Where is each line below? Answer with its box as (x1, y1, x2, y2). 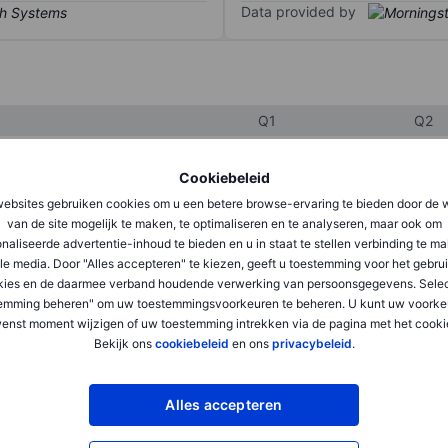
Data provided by (241, 3, 356, 21)
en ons (228, 336, 272, 351)
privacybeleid (271, 336, 352, 351)
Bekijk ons (93, 336, 155, 351)
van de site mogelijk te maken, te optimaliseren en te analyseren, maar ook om (6, 216, 442, 231)
